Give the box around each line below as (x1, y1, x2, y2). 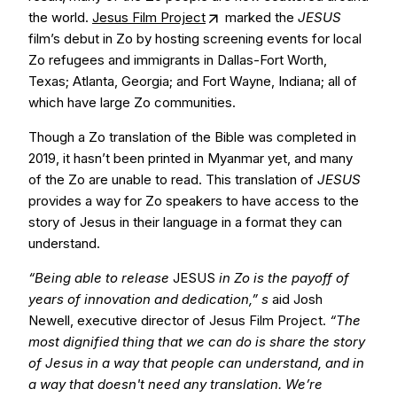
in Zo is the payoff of (219, 269, 349, 286)
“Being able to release (28, 269, 169, 286)
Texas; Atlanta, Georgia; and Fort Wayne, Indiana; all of (28, 73, 357, 90)
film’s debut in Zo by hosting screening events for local (28, 30, 362, 47)
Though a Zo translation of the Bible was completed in (28, 128, 356, 145)
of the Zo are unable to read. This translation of (28, 171, 317, 188)
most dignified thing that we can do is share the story (28, 333, 365, 350)
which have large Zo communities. (28, 94, 236, 111)
